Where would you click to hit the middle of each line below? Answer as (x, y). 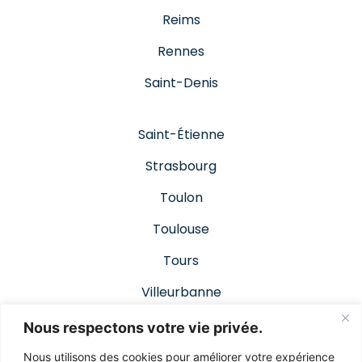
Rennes (181, 51)
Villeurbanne (181, 292)
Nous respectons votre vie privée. (143, 327)
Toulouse (181, 229)
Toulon (181, 197)
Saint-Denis (181, 82)
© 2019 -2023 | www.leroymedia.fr (181, 345)
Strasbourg (181, 166)
